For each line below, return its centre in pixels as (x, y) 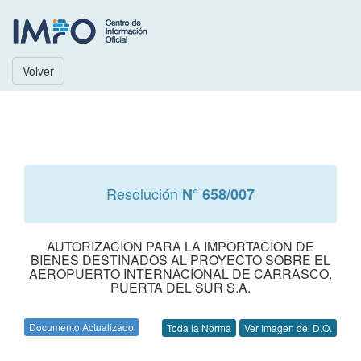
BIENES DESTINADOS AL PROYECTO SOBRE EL (180, 260)
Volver (38, 71)
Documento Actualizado (81, 327)
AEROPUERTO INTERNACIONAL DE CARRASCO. (180, 274)
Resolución (144, 193)
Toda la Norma (199, 328)
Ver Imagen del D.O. (288, 328)
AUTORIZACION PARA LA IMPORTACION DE (180, 246)
